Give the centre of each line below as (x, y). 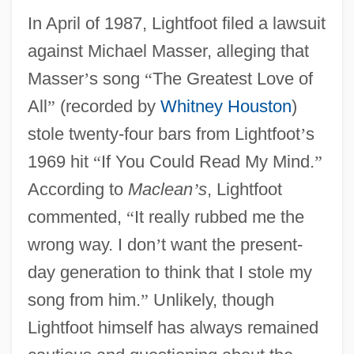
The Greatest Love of (232, 78)
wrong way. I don (91, 244)
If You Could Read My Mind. (207, 161)
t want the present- (232, 244)
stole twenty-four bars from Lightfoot (164, 134)
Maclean (160, 189)
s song (117, 78)
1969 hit (60, 161)
